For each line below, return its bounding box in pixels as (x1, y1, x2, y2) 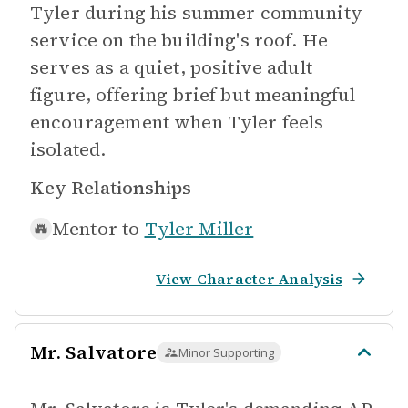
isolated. (30, 137, 107, 162)
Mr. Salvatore (30, 340, 158, 365)
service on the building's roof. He (30, 27, 329, 53)
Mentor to (52, 216, 140, 241)
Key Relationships (30, 175, 191, 200)
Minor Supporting (178, 344, 275, 361)
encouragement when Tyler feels (30, 109, 324, 135)
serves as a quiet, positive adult (30, 55, 312, 80)
